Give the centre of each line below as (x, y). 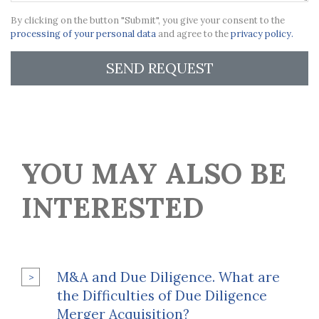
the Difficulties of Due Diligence (162, 296)
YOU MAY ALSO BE (154, 173)
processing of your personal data (83, 34)
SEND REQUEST (159, 68)
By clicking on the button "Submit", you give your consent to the (148, 20)
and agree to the (193, 34)
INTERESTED (113, 208)
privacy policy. (262, 34)
